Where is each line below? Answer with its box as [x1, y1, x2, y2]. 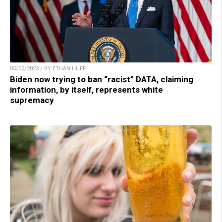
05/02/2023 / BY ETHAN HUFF [10, 65, 86, 72]
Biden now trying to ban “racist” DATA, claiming [10, 74, 193, 85]
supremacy [10, 95, 54, 106]
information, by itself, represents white [10, 85, 163, 95]
